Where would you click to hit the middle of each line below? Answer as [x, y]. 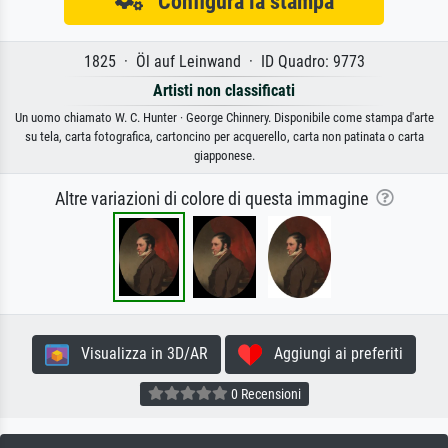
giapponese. [224, 156]
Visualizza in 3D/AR [138, 354]
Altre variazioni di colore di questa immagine [215, 199]
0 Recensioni [264, 394]
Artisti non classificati [224, 91]
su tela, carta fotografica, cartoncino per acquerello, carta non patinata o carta [224, 137]
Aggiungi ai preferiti [332, 354]
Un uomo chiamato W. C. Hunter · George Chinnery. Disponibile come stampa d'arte [224, 118]
